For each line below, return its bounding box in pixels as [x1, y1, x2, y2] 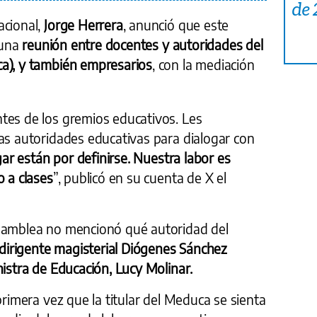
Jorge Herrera [44, 16, 123, 33]
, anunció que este [122, 16, 229, 33]
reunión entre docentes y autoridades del [22, 35, 263, 53]
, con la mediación [152, 55, 255, 73]
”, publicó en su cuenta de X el [52, 168, 226, 186]
